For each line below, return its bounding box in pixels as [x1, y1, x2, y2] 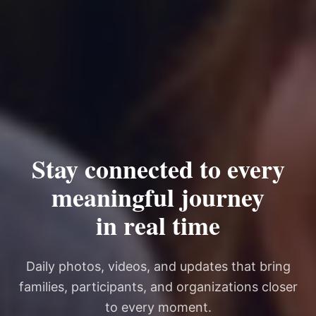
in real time [96, 206, 220, 243]
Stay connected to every [31, 150, 285, 187]
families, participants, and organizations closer [18, 279, 298, 294]
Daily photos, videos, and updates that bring [25, 258, 291, 274]
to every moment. [104, 299, 212, 315]
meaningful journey [51, 178, 265, 215]
